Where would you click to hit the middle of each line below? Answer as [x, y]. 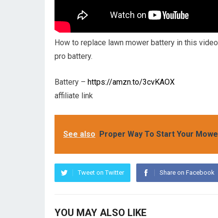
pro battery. [73, 56]
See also [79, 134]
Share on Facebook [187, 173]
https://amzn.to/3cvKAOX [131, 82]
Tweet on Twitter [101, 173]
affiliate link [74, 96]
